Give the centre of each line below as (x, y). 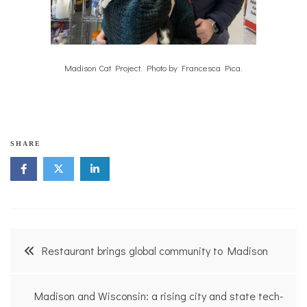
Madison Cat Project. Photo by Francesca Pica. (153, 67)
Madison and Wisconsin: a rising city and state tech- (159, 295)
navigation (55, 277)
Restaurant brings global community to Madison (155, 250)
